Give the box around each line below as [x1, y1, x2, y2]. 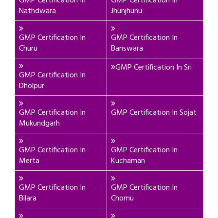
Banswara [111, 42, 143, 55]
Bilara [19, 192, 36, 205]
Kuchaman [111, 155, 145, 167]
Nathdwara [19, 5, 56, 18]
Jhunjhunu [111, 5, 142, 18]
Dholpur [19, 80, 44, 92]
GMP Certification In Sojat [111, 107, 197, 119]
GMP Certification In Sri [115, 61, 192, 74]
